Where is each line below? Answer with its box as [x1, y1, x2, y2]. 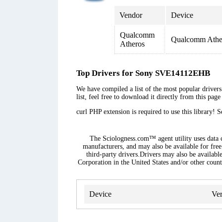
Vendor [119, 11, 142, 19]
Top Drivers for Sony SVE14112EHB [76, 68, 210, 78]
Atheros [120, 40, 145, 48]
